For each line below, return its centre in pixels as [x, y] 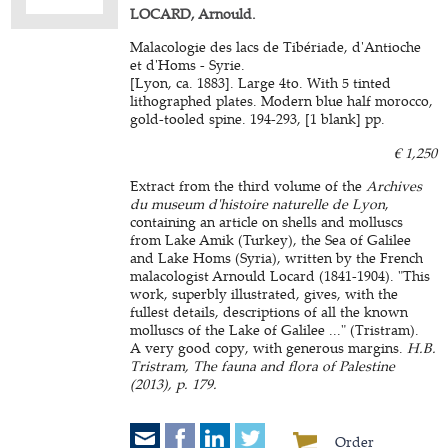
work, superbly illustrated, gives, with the [264, 293]
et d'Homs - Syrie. [188, 64]
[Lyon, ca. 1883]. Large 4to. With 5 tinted [261, 82]
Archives [394, 185]
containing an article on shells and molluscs [267, 221]
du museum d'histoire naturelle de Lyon [258, 203]
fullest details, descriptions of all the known [269, 311]
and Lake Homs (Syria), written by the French [277, 257]
